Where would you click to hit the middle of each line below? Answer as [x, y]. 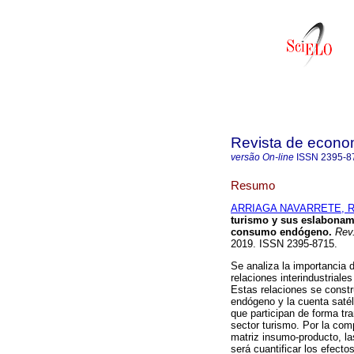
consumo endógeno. [281, 232]
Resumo [253, 185]
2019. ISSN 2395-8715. [284, 244]
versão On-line [262, 157]
